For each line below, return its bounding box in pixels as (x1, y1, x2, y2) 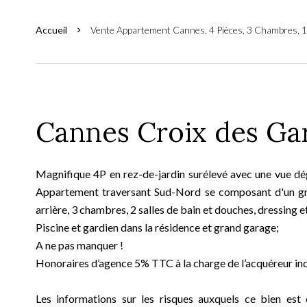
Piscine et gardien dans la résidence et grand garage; (36, 221, 279, 234)
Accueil (36, 24, 67, 36)
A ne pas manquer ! (36, 238, 123, 251)
